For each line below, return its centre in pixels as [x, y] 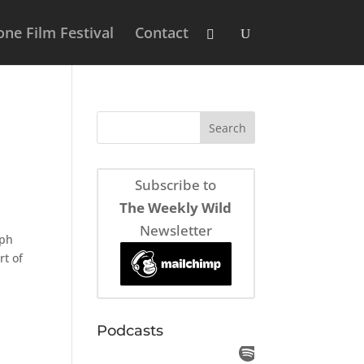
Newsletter [175, 231]
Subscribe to [176, 185]
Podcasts [130, 330]
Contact [161, 32]
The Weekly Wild [176, 208]
